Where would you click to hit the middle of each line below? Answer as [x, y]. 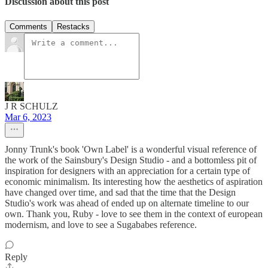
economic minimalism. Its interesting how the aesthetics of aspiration [134, 181]
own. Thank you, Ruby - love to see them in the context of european [134, 214]
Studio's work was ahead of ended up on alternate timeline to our [127, 203]
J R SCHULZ [31, 106]
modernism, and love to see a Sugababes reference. [101, 224]
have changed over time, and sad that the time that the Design [120, 192]
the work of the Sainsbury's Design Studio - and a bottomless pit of [131, 160]
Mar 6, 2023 [28, 117]
